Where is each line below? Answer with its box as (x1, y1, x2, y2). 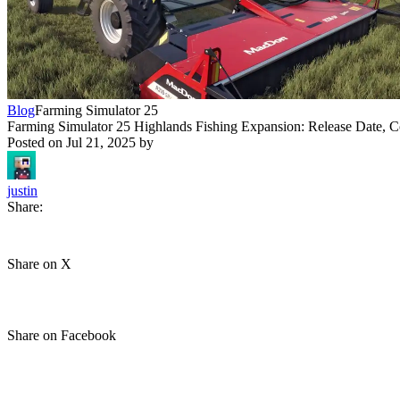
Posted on (7, 135, 66, 150)
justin (7, 183, 37, 198)
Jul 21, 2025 (66, 135, 136, 150)
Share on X (7, 256, 71, 271)
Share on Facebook (7, 328, 116, 343)
